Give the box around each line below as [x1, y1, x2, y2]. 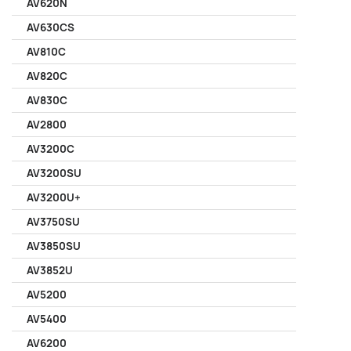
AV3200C [27, 142, 74, 156]
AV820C [27, 69, 67, 83]
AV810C [27, 45, 66, 59]
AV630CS [27, 20, 74, 34]
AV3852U [27, 263, 73, 277]
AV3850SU [27, 239, 81, 253]
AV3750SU [27, 215, 80, 229]
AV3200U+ [27, 190, 81, 204]
